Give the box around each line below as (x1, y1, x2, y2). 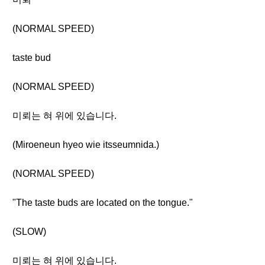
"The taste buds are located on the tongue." (12, 198, 193, 208)
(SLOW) (12, 227, 46, 237)
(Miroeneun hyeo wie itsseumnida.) (12, 140, 159, 150)
